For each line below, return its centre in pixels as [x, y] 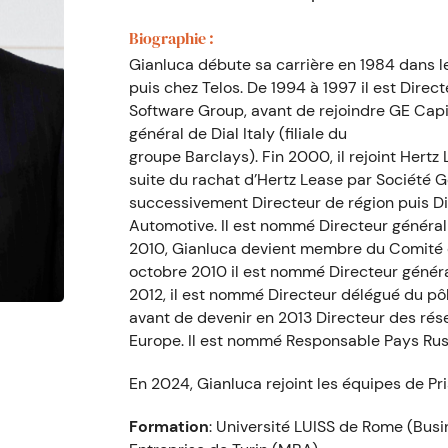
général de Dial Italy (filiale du [238, 133]
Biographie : [171, 38]
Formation [169, 426]
